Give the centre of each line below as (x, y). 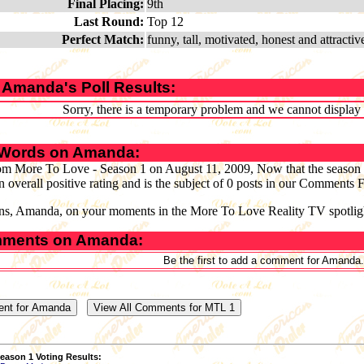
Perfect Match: (103, 40)
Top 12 (165, 22)
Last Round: (109, 22)
